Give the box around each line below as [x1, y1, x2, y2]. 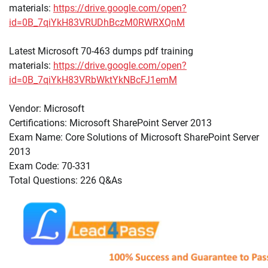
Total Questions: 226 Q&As [9, 174, 122, 186]
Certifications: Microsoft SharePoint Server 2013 [9, 117, 212, 129]
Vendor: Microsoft [9, 102, 84, 114]
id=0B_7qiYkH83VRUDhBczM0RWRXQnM [9, 16, 185, 28]
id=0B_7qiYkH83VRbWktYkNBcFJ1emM [9, 74, 177, 86]
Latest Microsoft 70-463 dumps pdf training [9, 45, 193, 57]
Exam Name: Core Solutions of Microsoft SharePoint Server [9, 131, 259, 143]
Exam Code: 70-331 [9, 160, 91, 172]
